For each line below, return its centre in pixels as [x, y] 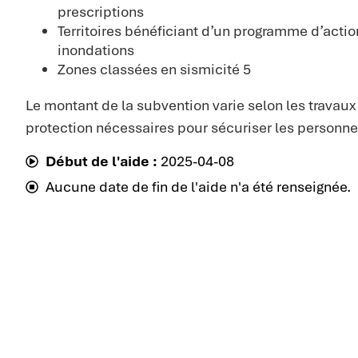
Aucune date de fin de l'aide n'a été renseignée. [198, 187]
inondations [96, 50]
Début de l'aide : [101, 161]
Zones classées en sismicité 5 [154, 70]
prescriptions [101, 12]
